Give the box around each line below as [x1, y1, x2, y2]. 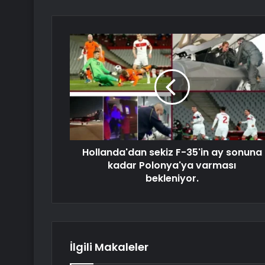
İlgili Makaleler [70, 240, 148, 255]
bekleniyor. [145, 172, 199, 186]
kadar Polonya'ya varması [108, 159, 236, 173]
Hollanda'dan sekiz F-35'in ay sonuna [82, 146, 262, 160]
